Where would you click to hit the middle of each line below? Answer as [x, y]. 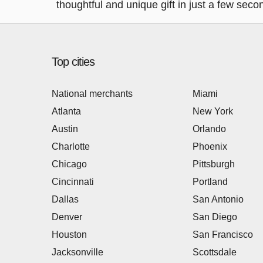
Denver [67, 217]
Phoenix [210, 146]
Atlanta [66, 111]
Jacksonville [77, 252]
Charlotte [71, 146]
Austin [65, 129]
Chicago [69, 164]
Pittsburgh [214, 164]
